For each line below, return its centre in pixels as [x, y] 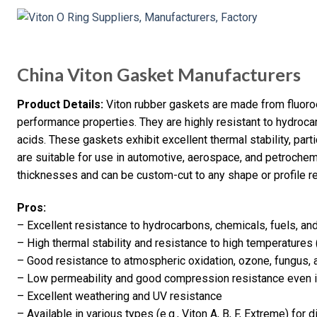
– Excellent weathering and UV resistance [120, 296]
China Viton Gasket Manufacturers [159, 75]
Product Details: [60, 105]
